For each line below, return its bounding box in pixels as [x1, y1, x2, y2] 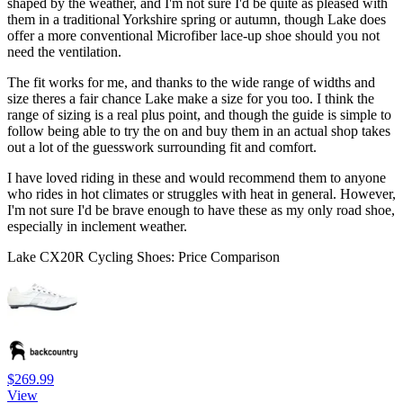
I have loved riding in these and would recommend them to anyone [7, 170, 386, 186]
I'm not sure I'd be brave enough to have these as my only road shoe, [7, 202, 395, 219]
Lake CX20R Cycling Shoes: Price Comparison [7, 249, 280, 265]
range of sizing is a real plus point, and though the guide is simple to [7, 107, 391, 123]
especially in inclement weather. [7, 219, 187, 235]
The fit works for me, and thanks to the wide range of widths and [7, 75, 375, 91]
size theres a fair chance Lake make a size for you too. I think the [7, 91, 374, 107]
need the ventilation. [7, 44, 121, 60]
